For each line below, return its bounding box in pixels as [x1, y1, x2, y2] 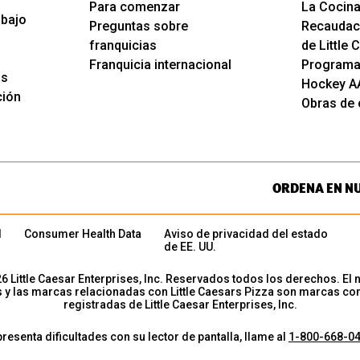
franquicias [88, 38, 157, 54]
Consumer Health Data [24, 227, 141, 241]
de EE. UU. [164, 240, 216, 254]
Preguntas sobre [88, 18, 188, 35]
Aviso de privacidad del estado [164, 227, 328, 241]
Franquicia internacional [88, 57, 231, 73]
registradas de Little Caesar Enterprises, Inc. [63, 298, 297, 312]
